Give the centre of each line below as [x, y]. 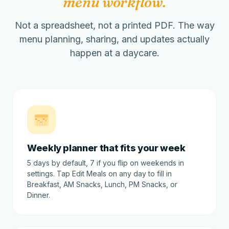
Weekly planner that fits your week [106, 148]
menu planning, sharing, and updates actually [114, 39]
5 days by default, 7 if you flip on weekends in [106, 163]
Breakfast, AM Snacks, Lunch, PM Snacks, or [102, 184]
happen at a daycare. [114, 53]
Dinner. [39, 195]
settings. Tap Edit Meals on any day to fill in [99, 174]
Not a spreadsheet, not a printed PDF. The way [114, 25]
